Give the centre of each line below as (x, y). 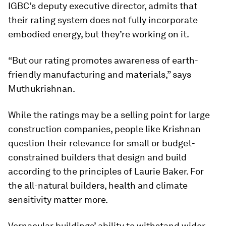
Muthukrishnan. (42, 88)
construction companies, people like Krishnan (104, 129)
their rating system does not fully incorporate (103, 20)
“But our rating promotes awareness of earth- (103, 60)
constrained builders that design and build (97, 157)
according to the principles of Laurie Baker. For (106, 171)
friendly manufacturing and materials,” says (100, 74)
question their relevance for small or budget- (102, 143)
